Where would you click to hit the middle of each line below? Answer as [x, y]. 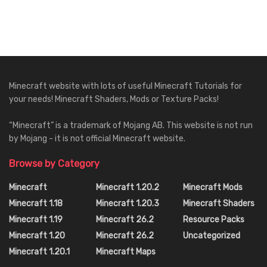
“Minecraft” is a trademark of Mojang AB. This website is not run [131, 125]
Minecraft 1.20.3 [128, 203]
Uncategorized [212, 235]
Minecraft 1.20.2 [128, 187]
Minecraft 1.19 [36, 219]
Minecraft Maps [126, 252]
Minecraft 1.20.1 [39, 252]
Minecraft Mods [213, 187]
